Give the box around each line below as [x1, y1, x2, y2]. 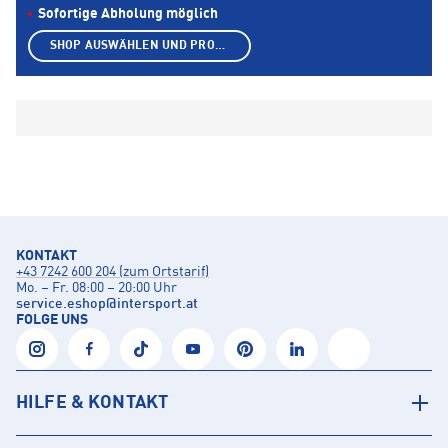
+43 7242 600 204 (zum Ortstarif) [16, 265, 209, 280]
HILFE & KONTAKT [16, 394, 169, 413]
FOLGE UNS [16, 313, 88, 328]
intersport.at [117, 297, 198, 312]
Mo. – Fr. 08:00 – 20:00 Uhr [16, 281, 177, 296]
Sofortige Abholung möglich [38, 7, 218, 22]
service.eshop [16, 297, 106, 312]
